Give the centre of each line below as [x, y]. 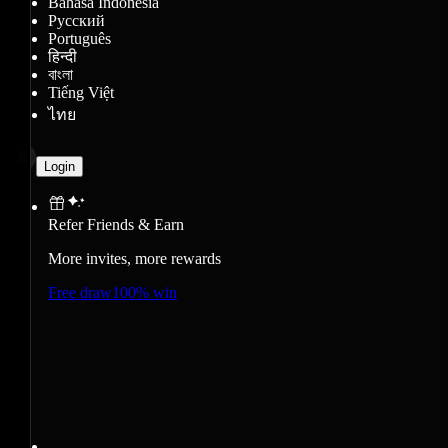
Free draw [80, 292]
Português [79, 38]
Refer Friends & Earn [116, 224]
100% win [144, 292]
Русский [76, 20]
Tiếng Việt [81, 92]
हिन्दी [62, 56]
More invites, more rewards [134, 258]
